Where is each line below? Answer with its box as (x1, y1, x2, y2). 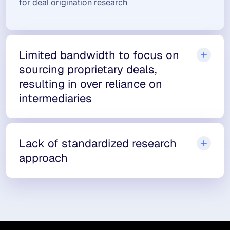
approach (19, 150, 68, 165)
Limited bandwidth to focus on (19, 48, 179, 62)
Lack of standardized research (19, 136, 177, 150)
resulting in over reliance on (19, 76, 162, 91)
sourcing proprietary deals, (19, 62, 157, 76)
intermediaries (19, 91, 92, 105)
